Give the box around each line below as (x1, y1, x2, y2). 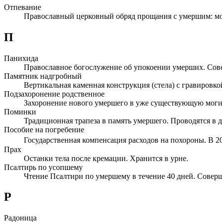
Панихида (4, 54, 38, 62)
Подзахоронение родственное (4, 89, 105, 98)
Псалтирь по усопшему (4, 163, 83, 171)
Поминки (4, 107, 36, 116)
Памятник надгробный (4, 71, 82, 80)
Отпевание (4, 2, 41, 11)
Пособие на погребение (4, 125, 84, 134)
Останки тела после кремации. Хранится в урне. (24, 154, 188, 163)
